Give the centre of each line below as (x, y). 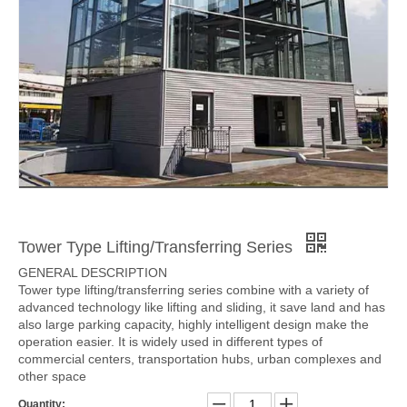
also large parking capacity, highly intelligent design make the (194, 324)
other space (52, 376)
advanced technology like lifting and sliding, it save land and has (202, 307)
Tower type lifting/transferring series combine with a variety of (194, 289)
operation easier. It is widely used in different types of (170, 341)
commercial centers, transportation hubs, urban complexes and (200, 358)
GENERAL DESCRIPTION (93, 272)
